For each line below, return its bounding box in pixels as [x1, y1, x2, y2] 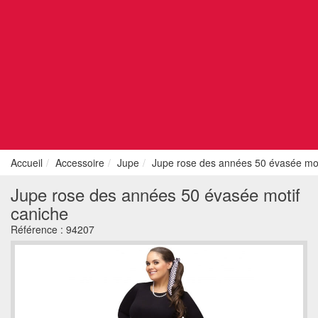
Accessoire [55, 155, 104, 170]
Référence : [11, 222, 66, 236]
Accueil [11, 155, 43, 170]
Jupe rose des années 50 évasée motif [11, 182, 300, 207]
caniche [11, 200, 68, 225]
